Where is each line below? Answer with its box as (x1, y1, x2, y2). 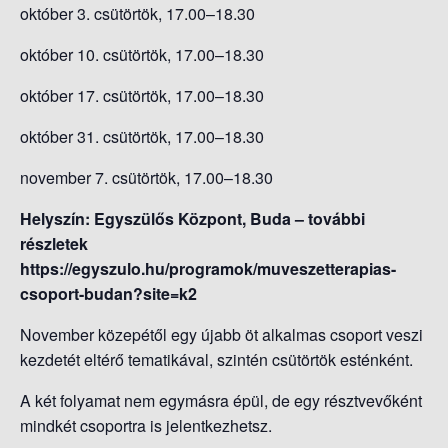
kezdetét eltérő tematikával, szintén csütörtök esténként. (20, 347, 413, 371)
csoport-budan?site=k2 (20, 281, 197, 305)
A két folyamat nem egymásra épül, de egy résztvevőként (20, 388, 422, 412)
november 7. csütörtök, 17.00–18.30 (20, 165, 273, 189)
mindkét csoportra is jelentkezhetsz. (20, 413, 272, 437)
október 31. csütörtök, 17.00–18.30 (20, 124, 264, 148)
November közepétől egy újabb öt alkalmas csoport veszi (20, 322, 423, 346)
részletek (20, 231, 88, 255)
